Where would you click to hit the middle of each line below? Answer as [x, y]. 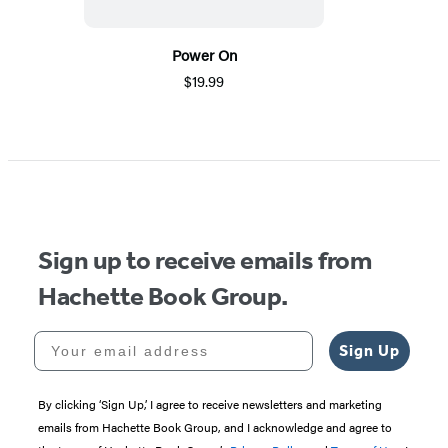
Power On [204, 55]
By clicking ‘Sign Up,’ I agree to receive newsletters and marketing [210, 404]
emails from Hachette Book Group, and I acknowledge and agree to [215, 427]
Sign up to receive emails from [205, 261]
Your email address [116, 338]
